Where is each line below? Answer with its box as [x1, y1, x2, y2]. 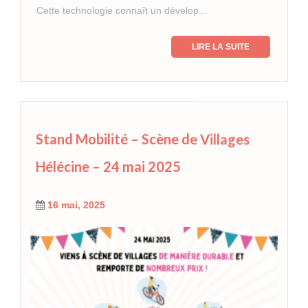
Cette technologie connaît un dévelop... [36, 5, 207, 16]
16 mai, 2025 [47, 199, 105, 211]
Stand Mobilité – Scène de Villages [36, 131, 250, 148]
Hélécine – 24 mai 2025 [36, 158, 181, 175]
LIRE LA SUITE [192, 42, 250, 52]
